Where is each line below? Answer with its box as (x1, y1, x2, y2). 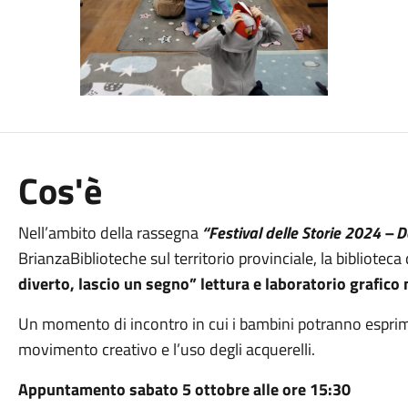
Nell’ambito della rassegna (17, 220, 202, 245)
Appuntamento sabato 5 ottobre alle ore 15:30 (17, 377, 351, 402)
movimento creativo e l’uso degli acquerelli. (17, 337, 315, 362)
